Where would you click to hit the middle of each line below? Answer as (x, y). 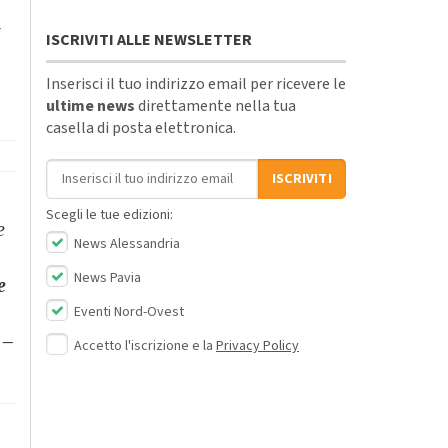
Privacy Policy (257, 345)
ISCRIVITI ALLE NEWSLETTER (149, 39)
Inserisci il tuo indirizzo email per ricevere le (196, 83)
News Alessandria (125, 243)
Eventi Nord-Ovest (127, 311)
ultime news (90, 105)
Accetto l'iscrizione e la (145, 345)
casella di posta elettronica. (141, 127)
